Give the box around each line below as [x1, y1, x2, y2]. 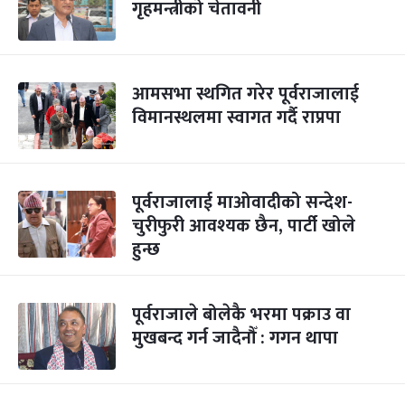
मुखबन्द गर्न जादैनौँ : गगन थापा [132, 323, 338, 353]
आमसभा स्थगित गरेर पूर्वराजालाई [132, 79, 359, 109]
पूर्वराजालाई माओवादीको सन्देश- [132, 187, 353, 218]
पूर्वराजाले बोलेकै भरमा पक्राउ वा [132, 299, 351, 330]
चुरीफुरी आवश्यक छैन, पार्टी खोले [132, 211, 355, 241]
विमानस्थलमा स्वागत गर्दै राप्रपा [132, 102, 341, 133]
